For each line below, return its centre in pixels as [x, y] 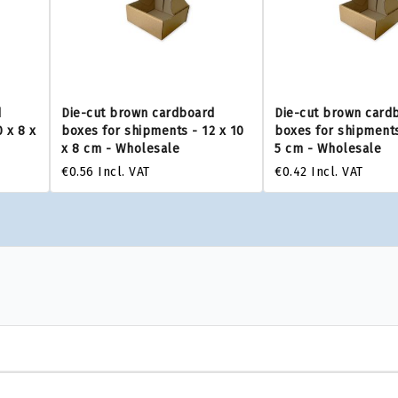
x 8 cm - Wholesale [120, 149]
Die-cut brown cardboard [138, 113]
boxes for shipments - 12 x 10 [153, 131]
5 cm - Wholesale [328, 149]
